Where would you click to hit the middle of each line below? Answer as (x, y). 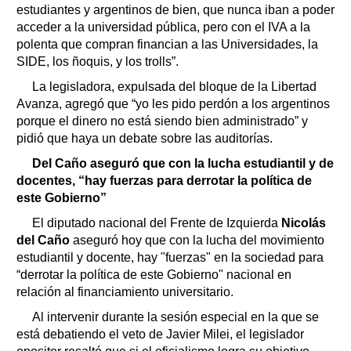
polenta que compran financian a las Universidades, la (167, 44)
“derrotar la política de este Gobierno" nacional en (154, 274)
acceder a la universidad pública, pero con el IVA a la (163, 27)
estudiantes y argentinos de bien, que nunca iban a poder (175, 9)
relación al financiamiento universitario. (125, 291)
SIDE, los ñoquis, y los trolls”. (98, 61)
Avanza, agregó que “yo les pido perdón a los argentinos (173, 103)
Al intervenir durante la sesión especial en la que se (175, 317)
